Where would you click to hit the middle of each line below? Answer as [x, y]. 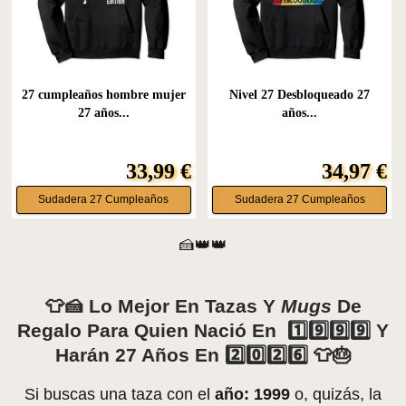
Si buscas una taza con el [120, 394]
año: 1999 [252, 394]
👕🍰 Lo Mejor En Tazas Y [163, 305]
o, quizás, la [336, 394]
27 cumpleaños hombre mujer [103, 94]
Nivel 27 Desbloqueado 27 [300, 94]
